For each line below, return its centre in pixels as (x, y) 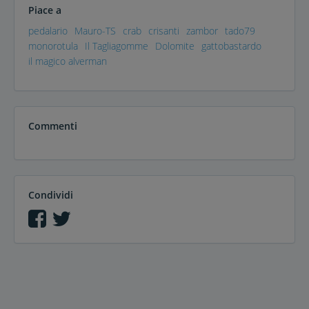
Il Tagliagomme (117, 46)
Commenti (53, 126)
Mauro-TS (95, 31)
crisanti (164, 31)
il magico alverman (68, 61)
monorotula (53, 46)
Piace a (45, 10)
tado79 (240, 31)
